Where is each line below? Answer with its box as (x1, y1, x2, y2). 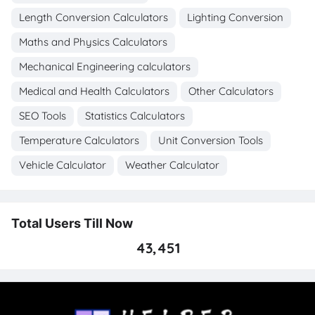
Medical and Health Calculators (19, 84, 169, 98)
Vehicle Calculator (19, 158, 106, 172)
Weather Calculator (125, 158, 219, 172)
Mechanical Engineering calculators (19, 60, 191, 74)
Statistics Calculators (85, 109, 185, 123)
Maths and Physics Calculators (19, 35, 167, 49)
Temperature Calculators (19, 134, 139, 148)
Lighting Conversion (187, 11, 283, 25)
